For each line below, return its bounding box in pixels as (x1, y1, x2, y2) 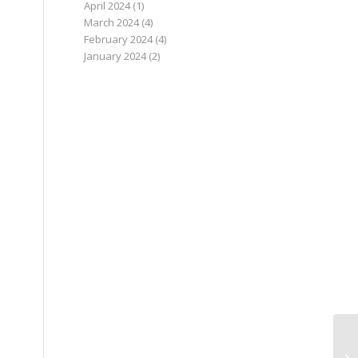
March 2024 (84, 15, 140, 30)
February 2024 (84, 32, 153, 46)
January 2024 (84, 49, 147, 63)
